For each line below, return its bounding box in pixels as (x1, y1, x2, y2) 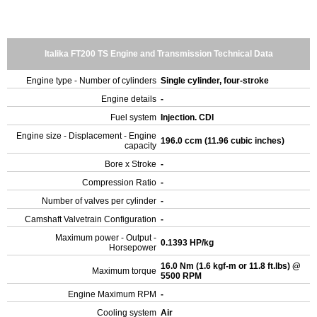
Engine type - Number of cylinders (26, 76, 156, 86)
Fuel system (110, 113, 156, 122)
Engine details (101, 94, 156, 104)
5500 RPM (161, 271, 204, 281)
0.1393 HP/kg (161, 238, 216, 248)
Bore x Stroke (105, 159, 156, 169)
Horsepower (109, 243, 156, 253)
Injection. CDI (161, 113, 216, 122)
